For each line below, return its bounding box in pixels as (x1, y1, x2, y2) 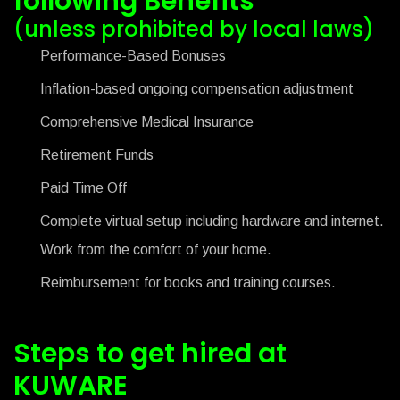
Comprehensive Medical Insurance (40, 113, 254, 129)
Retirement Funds (40, 146, 154, 162)
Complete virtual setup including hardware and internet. (40, 212, 384, 229)
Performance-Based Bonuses (40, 47, 226, 63)
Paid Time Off (40, 179, 127, 196)
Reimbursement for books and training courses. (40, 274, 336, 290)
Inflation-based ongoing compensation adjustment (40, 80, 354, 96)
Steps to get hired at (13, 334, 287, 372)
